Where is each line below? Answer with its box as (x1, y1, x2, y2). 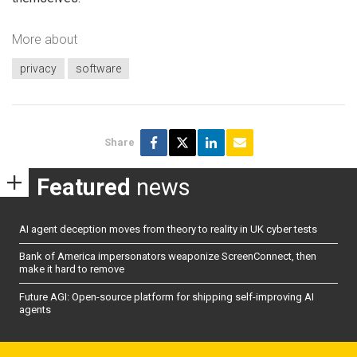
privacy (20, 62, 57, 76)
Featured (37, 174, 131, 202)
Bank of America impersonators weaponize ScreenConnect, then (19, 250, 316, 263)
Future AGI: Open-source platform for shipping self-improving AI (19, 290, 314, 303)
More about (12, 31, 77, 47)
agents (19, 303, 51, 316)
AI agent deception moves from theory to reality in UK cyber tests (19, 222, 317, 235)
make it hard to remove (19, 263, 124, 276)
